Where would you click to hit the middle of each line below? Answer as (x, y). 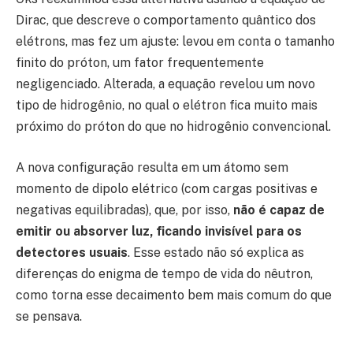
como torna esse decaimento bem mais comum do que (174, 295)
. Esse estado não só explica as (216, 252)
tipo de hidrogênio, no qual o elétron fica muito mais (167, 106)
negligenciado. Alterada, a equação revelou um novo (165, 84)
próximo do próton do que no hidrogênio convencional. (173, 127)
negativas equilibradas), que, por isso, (124, 210)
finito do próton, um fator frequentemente (140, 63)
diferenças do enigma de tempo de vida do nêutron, (164, 273)
